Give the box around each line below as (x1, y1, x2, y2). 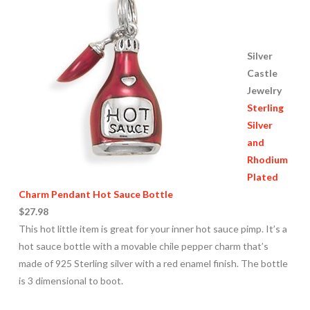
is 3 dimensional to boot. (18, 274, 123, 286)
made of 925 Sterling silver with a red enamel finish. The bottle (18, 257, 288, 269)
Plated (246, 170, 278, 183)
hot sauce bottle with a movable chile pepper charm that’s (18, 239, 268, 252)
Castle (246, 66, 277, 79)
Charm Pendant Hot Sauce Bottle (18, 188, 173, 200)
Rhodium (246, 153, 288, 165)
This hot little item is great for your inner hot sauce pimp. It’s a (18, 222, 287, 235)
